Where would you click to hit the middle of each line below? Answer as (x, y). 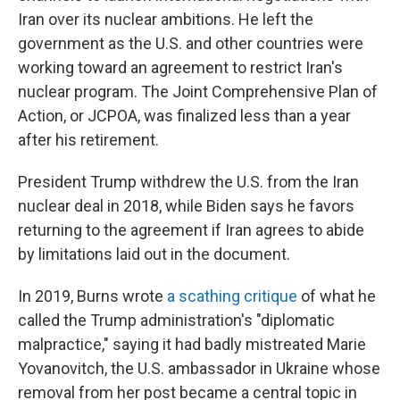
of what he (337, 296)
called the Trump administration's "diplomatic (176, 320)
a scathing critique (232, 296)
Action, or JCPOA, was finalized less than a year (184, 116)
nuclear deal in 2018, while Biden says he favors (186, 206)
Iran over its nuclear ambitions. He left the (166, 19)
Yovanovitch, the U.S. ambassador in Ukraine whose (199, 368)
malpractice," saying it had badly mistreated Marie (192, 344)
